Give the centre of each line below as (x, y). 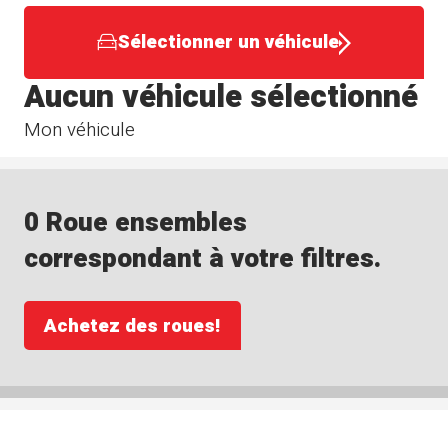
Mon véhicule (80, 129)
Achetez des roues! (132, 325)
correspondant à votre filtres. (203, 259)
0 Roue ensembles (136, 223)
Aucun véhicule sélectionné (221, 96)
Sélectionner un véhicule (228, 42)
